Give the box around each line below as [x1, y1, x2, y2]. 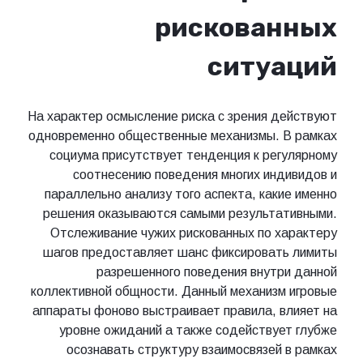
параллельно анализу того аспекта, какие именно [45, 187, 337, 202]
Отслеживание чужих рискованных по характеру [50, 226, 337, 241]
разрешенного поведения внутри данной [96, 265, 337, 280]
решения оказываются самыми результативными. [43, 207, 337, 221]
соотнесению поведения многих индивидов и [73, 168, 337, 182]
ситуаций [207, 50, 337, 82]
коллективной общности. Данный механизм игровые [31, 284, 337, 299]
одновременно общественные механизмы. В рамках [28, 129, 337, 143]
